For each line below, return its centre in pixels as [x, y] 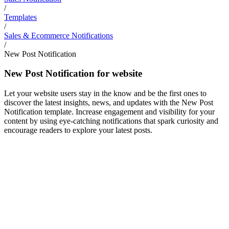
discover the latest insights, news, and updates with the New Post [109, 102]
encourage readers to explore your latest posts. [78, 130]
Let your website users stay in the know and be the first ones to [105, 93]
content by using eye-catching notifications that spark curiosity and [111, 121]
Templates [20, 17]
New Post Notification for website [73, 74]
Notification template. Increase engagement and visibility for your [109, 111]
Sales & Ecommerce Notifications [59, 35]
